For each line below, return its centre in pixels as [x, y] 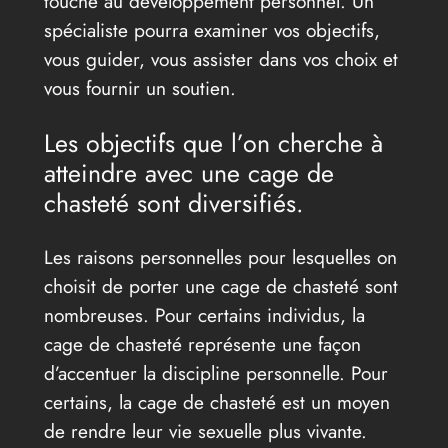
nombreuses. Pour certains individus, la [204, 315]
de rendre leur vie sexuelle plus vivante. [205, 431]
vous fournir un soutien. [139, 88]
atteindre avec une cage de [188, 173]
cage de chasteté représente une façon [202, 344]
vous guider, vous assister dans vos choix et [220, 59]
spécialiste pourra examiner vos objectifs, [211, 30]
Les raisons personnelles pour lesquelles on [220, 257]
